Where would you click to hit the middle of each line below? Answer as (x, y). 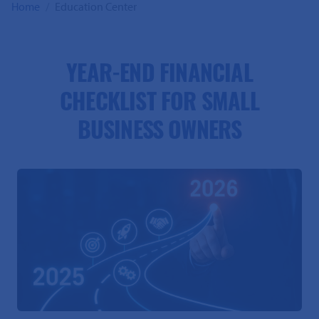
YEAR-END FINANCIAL (159, 76)
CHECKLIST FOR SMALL (159, 105)
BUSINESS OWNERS (159, 133)
